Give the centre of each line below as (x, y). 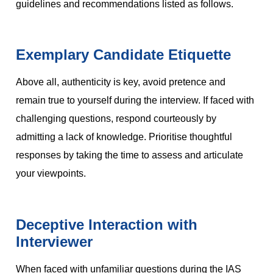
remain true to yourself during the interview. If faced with (135, 101)
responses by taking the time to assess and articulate (129, 155)
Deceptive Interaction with (107, 224)
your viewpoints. (51, 174)
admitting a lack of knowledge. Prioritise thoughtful (124, 137)
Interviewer (54, 241)
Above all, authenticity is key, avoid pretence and (121, 82)
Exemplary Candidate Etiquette (123, 55)
